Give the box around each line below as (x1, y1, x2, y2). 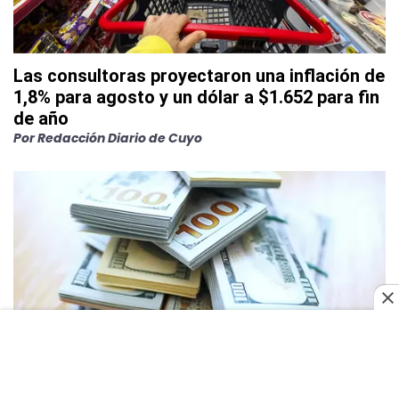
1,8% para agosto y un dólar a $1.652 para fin (13, 85, 379, 108)
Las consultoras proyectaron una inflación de (13, 64, 385, 86)
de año (13, 107, 69, 129)
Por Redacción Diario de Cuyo (13, 128, 202, 147)
